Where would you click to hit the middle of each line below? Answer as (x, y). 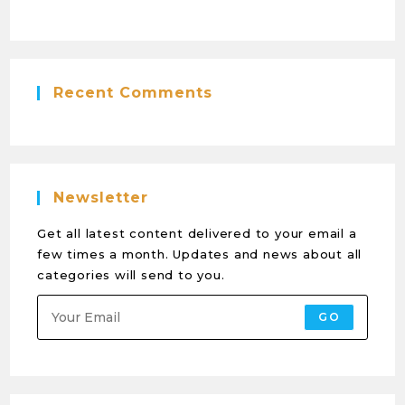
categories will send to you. (131, 275)
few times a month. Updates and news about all (200, 254)
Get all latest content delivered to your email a (197, 233)
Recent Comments (133, 93)
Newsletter (101, 198)
